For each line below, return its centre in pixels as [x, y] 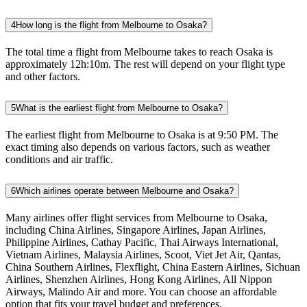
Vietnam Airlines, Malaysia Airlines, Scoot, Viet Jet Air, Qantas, [143, 254]
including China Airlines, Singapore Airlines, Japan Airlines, [136, 230]
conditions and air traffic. [59, 159]
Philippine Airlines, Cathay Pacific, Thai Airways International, [142, 242]
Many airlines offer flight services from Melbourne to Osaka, [136, 217]
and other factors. [43, 76]
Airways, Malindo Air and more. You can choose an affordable [141, 291]
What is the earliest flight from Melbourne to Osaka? [119, 108]
